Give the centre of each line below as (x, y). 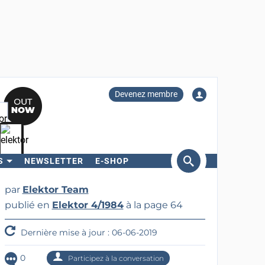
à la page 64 (153, 205)
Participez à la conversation (115, 258)
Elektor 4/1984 (88, 205)
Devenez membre (146, 94)
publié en (28, 205)
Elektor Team (55, 190)
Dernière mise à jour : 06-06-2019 (88, 232)
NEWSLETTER (54, 161)
